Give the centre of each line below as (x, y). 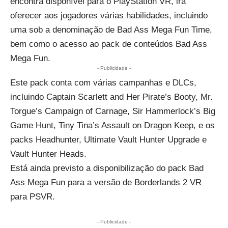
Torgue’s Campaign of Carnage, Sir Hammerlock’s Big (113, 111)
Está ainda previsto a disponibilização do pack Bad (107, 168)
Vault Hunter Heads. (48, 154)
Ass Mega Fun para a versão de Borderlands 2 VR (106, 183)
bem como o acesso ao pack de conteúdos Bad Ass (109, 44)
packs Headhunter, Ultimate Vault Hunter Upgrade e (108, 140)
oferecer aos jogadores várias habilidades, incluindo (109, 16)
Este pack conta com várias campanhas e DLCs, (103, 83)
